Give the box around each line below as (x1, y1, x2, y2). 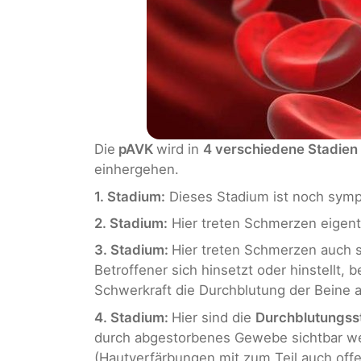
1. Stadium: (94, 188, 165, 205)
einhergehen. (94, 161, 179, 178)
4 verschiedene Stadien (203, 141, 358, 158)
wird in (156, 141, 203, 158)
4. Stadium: (94, 309, 172, 326)
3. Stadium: (94, 242, 172, 259)
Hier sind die (172, 309, 255, 326)
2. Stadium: (94, 214, 168, 231)
